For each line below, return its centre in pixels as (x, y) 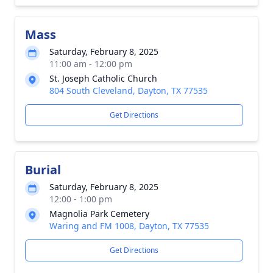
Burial (43, 170)
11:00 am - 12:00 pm (91, 64)
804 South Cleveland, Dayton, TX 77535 (129, 90)
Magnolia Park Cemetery (99, 214)
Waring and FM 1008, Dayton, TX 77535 (129, 226)
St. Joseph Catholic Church (103, 78)
